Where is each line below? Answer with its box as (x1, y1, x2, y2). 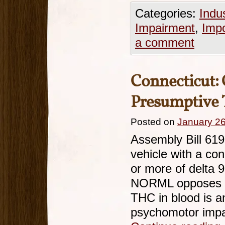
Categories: (135, 7, 199, 20)
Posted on (131, 117, 175, 127)
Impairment (135, 22, 195, 35)
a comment (135, 36, 194, 49)
